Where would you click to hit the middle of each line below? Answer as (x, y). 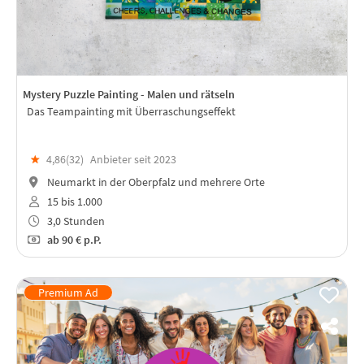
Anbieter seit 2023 (133, 160)
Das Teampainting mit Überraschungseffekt (131, 111)
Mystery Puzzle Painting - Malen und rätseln (129, 95)
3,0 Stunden (74, 221)
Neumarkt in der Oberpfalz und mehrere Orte (154, 182)
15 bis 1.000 (73, 201)
